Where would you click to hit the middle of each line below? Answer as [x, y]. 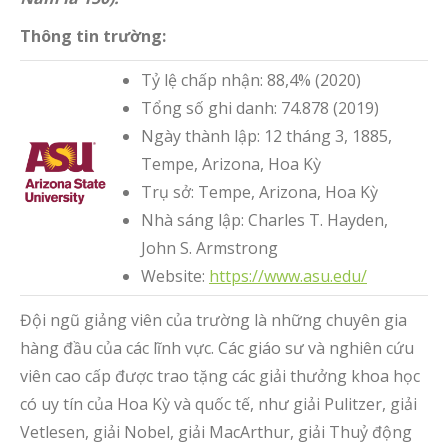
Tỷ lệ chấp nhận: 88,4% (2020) [251, 80]
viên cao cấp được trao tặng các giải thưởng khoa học [220, 376]
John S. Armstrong [209, 248]
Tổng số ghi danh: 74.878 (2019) [260, 108]
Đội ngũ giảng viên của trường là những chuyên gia [213, 320]
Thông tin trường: [93, 36]
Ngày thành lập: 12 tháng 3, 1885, [266, 136]
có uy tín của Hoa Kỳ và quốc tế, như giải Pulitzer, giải [218, 404]
